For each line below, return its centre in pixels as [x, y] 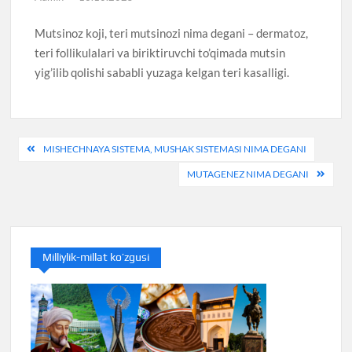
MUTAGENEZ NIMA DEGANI [247, 174]
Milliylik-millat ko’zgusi [96, 257]
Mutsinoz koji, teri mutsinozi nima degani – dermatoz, [172, 33]
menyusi [54, 174]
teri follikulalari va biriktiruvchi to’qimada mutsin [160, 53]
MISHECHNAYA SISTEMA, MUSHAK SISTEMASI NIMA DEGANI [175, 148]
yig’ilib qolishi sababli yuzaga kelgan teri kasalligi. [162, 73]
